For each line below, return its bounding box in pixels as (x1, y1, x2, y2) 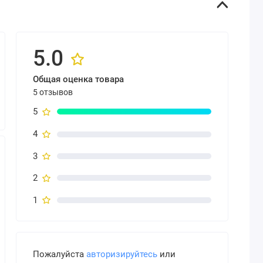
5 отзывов (32, 87, 73, 97)
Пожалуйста (32, 249, 86, 260)
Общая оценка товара (32, 74, 124, 85)
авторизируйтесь (86, 249, 157, 260)
